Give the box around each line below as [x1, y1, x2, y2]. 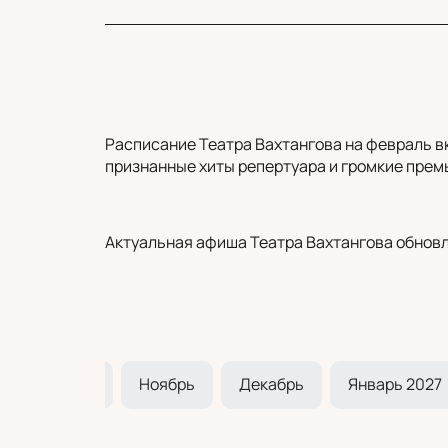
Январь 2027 [347, 372, 442, 395]
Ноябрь [138, 372, 195, 395]
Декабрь [238, 372, 304, 395]
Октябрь [30, 372, 95, 395]
